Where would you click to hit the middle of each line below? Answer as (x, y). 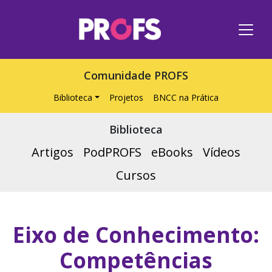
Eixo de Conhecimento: (136, 235)
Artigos (53, 152)
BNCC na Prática (185, 97)
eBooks (172, 152)
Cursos (136, 175)
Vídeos (222, 152)
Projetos (126, 97)
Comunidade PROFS (136, 75)
